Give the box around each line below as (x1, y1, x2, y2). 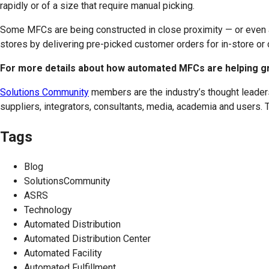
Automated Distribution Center (24, 232, 151, 244)
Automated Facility (24, 247, 102, 259)
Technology (24, 204, 72, 216)
